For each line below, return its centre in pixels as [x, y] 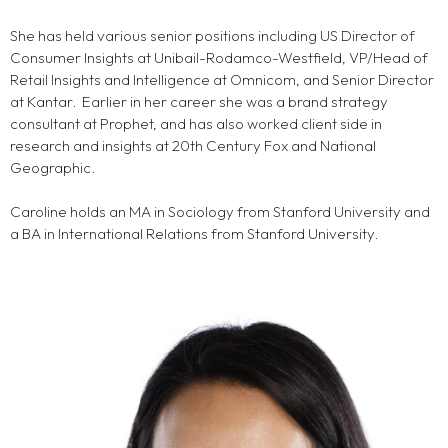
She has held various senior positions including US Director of [212, 35]
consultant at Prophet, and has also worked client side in [196, 123]
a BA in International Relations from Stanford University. [194, 234]
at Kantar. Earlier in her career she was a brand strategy [199, 101]
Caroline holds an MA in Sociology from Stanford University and [220, 212]
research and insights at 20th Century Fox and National [193, 145]
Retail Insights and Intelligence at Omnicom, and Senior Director [222, 79]
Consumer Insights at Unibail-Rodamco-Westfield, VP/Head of [219, 57]
